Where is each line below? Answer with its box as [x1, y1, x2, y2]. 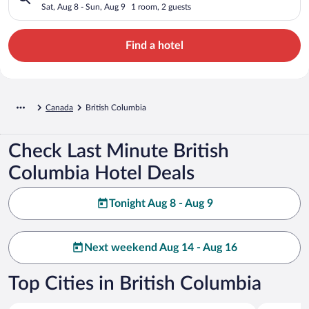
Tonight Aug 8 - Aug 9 [108, 197, 213, 209]
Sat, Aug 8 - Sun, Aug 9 [41, 2, 126, 11]
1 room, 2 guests [131, 2, 191, 11]
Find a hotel [126, 39, 183, 51]
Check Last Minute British [8, 141, 229, 161]
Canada [46, 103, 73, 112]
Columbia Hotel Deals [8, 163, 195, 183]
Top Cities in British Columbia [8, 273, 261, 293]
